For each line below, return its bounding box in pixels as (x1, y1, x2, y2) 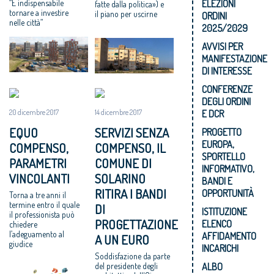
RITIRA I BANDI (94, 185, 166, 202)
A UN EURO (94, 231, 149, 248)
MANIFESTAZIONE (202, 52, 268, 65)
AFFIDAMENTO (202, 229, 257, 242)
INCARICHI (202, 242, 239, 254)
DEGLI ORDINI (202, 95, 251, 108)
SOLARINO (94, 170, 146, 187)
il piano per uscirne (94, 8, 157, 19)
